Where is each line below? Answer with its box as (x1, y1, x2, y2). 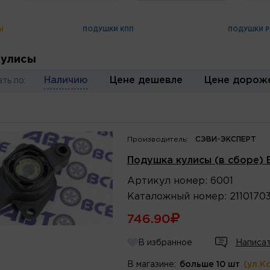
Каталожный (127, 192, 190, 201)
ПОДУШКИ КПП (82, 27, 134, 33)
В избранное (137, 239, 192, 246)
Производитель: (127, 136, 188, 143)
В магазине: (127, 260, 176, 268)
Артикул (127, 176, 171, 186)
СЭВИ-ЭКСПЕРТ (195, 136, 256, 143)
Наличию (43, 75, 88, 85)
